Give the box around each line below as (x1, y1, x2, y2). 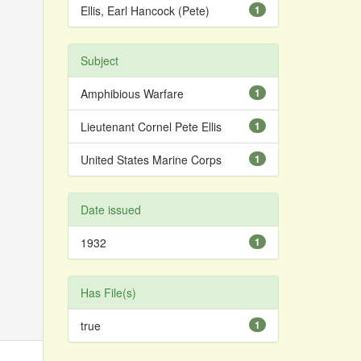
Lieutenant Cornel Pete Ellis (80, 118, 222, 135)
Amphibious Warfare (80, 85, 184, 102)
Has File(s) (80, 284, 136, 301)
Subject (80, 52, 118, 68)
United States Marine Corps (80, 151, 222, 168)
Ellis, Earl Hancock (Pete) (80, 2, 210, 19)
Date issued (80, 201, 141, 218)
